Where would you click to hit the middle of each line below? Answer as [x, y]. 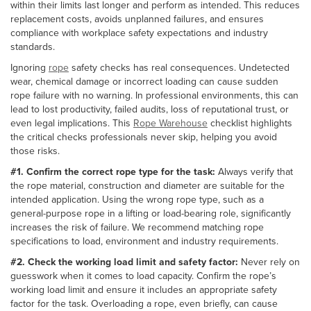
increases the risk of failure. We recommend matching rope [137, 227]
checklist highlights [250, 123]
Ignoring [30, 67]
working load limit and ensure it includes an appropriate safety [144, 289]
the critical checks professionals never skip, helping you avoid [144, 136]
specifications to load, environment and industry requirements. [144, 241]
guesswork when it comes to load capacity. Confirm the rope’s [143, 275]
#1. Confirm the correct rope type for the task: [113, 171]
